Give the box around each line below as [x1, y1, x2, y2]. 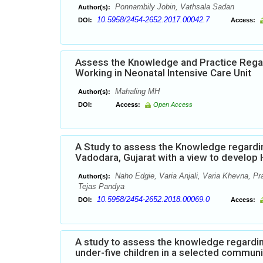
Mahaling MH [113, 87, 160, 96]
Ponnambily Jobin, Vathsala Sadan [113, 2, 234, 11]
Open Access [153, 101, 193, 108]
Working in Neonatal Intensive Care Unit [75, 67, 251, 79]
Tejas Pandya [78, 182, 124, 191]
